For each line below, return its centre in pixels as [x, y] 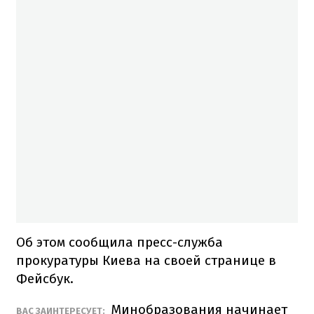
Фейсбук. [45, 278]
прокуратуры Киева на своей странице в [146, 260]
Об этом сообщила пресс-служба [120, 242]
